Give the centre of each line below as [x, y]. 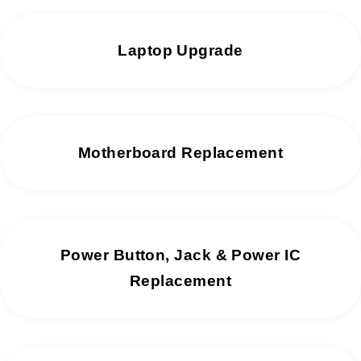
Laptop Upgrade [180, 50]
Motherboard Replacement [180, 152]
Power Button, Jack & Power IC [180, 255]
